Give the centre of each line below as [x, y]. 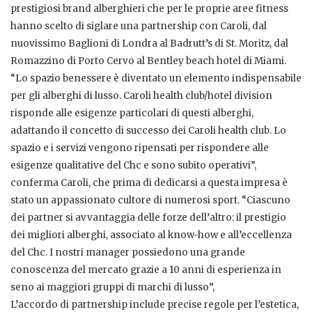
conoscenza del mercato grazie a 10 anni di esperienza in [146, 270]
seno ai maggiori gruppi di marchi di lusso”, [112, 288]
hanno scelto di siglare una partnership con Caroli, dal [139, 26]
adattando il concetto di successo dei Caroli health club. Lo [148, 131]
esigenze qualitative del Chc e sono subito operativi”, [133, 166]
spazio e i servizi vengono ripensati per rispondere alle [140, 148]
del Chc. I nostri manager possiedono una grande [128, 253]
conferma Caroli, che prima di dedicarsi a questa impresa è [149, 183]
